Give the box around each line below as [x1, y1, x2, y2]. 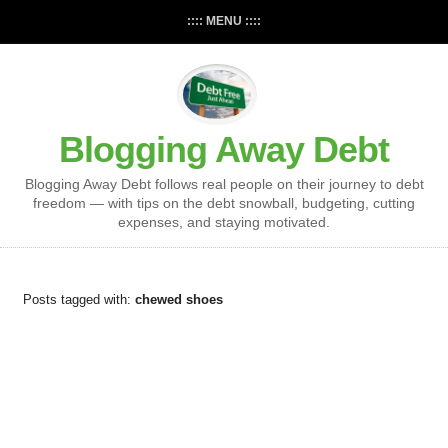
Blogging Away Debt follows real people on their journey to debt [24, 176, 424, 193]
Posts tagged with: [22, 292, 135, 308]
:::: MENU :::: [187, 14, 261, 28]
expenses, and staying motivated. [118, 214, 330, 231]
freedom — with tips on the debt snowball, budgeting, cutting [33, 195, 415, 212]
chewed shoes [134, 292, 223, 308]
